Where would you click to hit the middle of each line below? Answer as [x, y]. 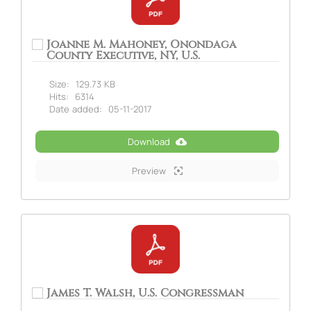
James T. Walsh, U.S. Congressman [145, 293]
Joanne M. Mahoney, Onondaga [142, 44]
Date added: [76, 109]
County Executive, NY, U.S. [123, 55]
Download [149, 141]
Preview [150, 170]
